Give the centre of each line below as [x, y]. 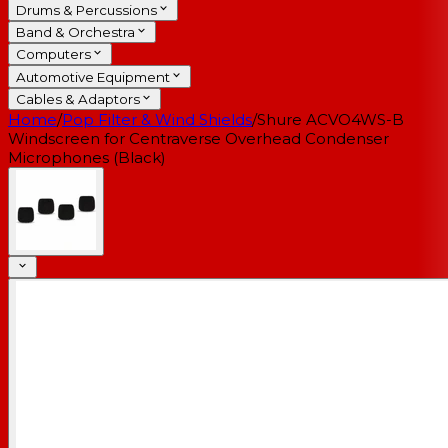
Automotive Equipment [93, 76]
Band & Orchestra [75, 32]
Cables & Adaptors [78, 99]
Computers [53, 54]
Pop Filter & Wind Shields [157, 120]
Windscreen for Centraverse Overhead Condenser [198, 139]
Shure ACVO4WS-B [330, 120]
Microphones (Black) [87, 158]
